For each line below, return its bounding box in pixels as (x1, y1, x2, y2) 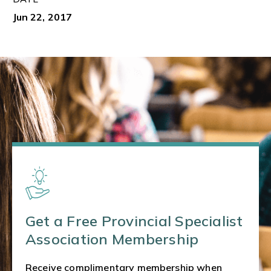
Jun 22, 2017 (12, 11, 73, 24)
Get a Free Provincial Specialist (25, 212, 243, 230)
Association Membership (25, 230, 199, 249)
